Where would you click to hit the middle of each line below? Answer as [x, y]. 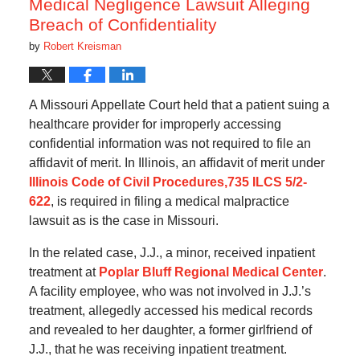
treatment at [63, 272]
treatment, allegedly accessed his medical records [170, 311]
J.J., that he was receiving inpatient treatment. [157, 350]
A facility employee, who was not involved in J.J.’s [170, 292]
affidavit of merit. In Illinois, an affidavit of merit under [176, 163]
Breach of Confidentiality [123, 25]
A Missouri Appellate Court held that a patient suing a [179, 105]
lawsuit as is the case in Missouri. [123, 221]
